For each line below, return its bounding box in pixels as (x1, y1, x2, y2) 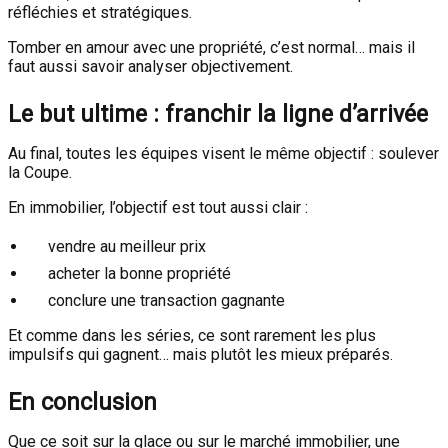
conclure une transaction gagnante (48, 291, 285, 310)
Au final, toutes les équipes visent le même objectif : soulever (8, 144, 439, 163)
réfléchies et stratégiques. (8, 3, 192, 22)
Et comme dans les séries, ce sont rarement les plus (8, 326, 376, 345)
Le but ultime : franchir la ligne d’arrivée (8, 100, 428, 128)
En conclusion (8, 388, 157, 416)
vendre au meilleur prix (48, 237, 206, 256)
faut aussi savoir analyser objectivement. (8, 57, 293, 76)
